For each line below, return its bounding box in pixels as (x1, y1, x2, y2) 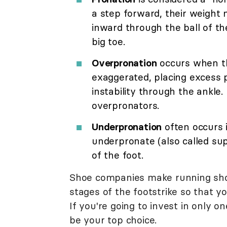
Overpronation (92, 56, 157, 69)
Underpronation (92, 120, 162, 133)
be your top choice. (69, 213, 157, 226)
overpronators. (92, 99, 160, 111)
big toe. (92, 35, 125, 48)
